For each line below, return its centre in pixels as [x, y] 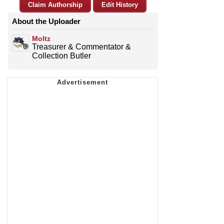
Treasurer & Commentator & [81, 47]
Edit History [120, 5]
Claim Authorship [55, 5]
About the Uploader [46, 21]
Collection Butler [61, 56]
